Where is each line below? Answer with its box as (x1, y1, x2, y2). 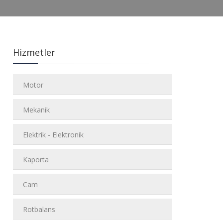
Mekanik (23, 105, 50, 114)
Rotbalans (23, 205, 55, 214)
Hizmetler (13, 46, 55, 58)
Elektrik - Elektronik (23, 130, 84, 139)
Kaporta (23, 155, 49, 164)
